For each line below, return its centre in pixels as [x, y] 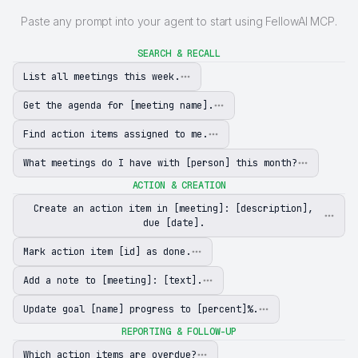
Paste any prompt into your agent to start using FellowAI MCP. [179, 21]
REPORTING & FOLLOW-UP [179, 331]
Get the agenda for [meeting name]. [118, 105]
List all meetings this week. [101, 76]
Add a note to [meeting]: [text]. [113, 280]
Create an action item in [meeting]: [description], [173, 208]
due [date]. [173, 223]
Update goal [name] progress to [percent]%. [141, 309]
